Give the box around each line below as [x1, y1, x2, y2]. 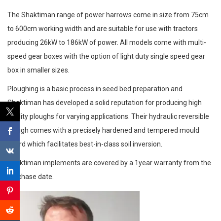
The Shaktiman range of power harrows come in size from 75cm [7, 10, 209, 19]
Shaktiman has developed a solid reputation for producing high [7, 98, 202, 107]
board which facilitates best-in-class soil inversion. [7, 140, 162, 148]
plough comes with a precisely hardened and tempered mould [7, 126, 199, 134]
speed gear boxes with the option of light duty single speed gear [7, 52, 205, 60]
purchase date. [7, 172, 54, 181]
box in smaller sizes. [7, 66, 70, 74]
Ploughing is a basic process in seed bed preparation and [7, 84, 183, 93]
